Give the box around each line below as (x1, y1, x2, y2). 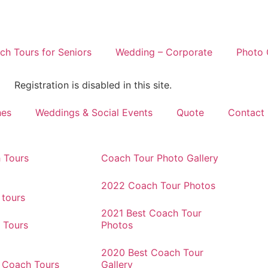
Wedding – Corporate (115, 46, 212, 58)
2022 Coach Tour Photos (101, 179, 215, 191)
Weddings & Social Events (35, 106, 153, 118)
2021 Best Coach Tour (101, 207, 202, 219)
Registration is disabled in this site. (14, 79, 172, 91)
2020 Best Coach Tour (101, 246, 203, 258)
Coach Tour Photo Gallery (101, 152, 218, 164)
